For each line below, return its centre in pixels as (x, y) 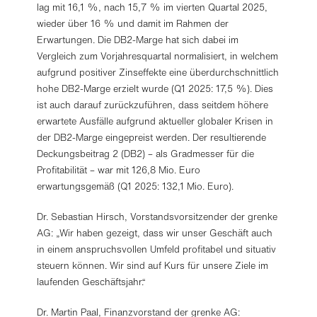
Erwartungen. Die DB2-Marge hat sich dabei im (138, 40)
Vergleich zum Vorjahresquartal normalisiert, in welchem (158, 56)
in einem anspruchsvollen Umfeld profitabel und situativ (157, 249)
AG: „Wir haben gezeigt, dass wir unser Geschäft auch (155, 233)
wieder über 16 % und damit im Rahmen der (133, 24)
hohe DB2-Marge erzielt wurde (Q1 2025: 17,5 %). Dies (155, 89)
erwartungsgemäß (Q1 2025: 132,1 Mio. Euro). (136, 186)
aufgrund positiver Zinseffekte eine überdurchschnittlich (158, 73)
